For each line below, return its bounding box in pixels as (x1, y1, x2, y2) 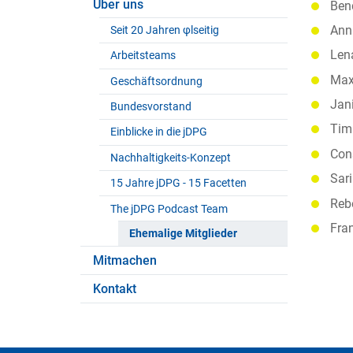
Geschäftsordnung (110, 74, 203, 88)
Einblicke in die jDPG (110, 125, 208, 139)
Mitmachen (93, 253, 157, 269)
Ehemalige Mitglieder (129, 226, 238, 240)
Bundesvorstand (110, 100, 192, 114)
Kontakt (93, 281, 136, 297)
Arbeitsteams (110, 49, 176, 63)
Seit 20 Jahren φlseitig (110, 23, 220, 37)
